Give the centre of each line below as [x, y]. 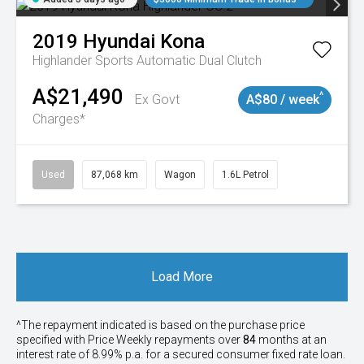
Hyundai [119, 41]
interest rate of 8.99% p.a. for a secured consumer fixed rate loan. [181, 354]
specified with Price [66, 340]
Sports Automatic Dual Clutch [178, 61]
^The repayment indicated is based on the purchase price [160, 325]
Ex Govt [157, 100]
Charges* [59, 119]
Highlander [64, 61]
